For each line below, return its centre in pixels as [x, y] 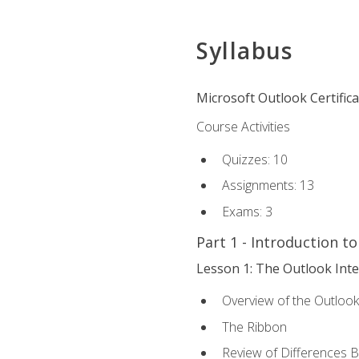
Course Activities [243, 127]
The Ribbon [254, 327]
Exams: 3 [247, 211]
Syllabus [244, 51]
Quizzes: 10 [254, 159]
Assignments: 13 [268, 186]
